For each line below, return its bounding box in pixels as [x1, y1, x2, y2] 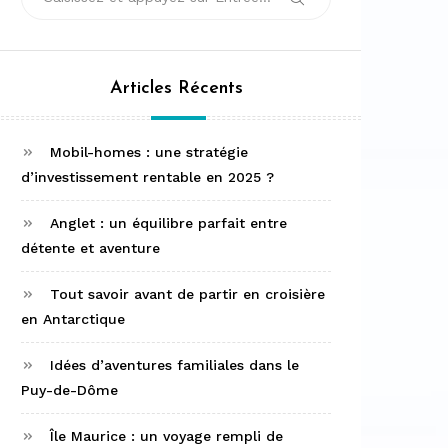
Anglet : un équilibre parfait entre [50, 215, 287, 232]
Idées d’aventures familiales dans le [50, 357, 299, 374]
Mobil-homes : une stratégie [50, 144, 248, 161]
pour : [20, 3, 60, 20]
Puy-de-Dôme [21, 382, 118, 399]
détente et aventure [21, 240, 160, 257]
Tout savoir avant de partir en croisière [50, 286, 325, 303]
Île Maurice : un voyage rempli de [50, 428, 283, 445]
